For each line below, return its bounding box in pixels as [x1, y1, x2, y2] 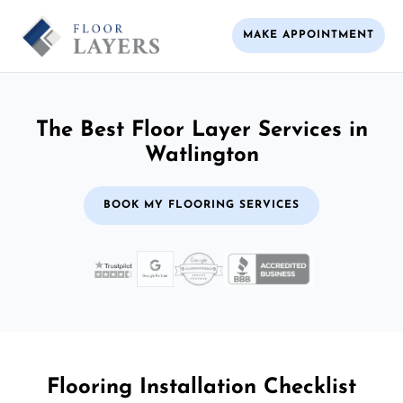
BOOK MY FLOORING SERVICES [103, 199, 300, 210]
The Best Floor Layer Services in [35, 119, 368, 141]
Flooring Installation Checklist [47, 376, 356, 399]
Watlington [144, 144, 259, 166]
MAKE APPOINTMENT [243, 30, 374, 41]
